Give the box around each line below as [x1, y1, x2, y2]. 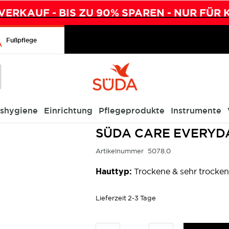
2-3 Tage [128, 194, 156, 202]
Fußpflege [6, 36, 37, 44]
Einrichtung [44, 105, 93, 116]
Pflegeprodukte [99, 105, 165, 116]
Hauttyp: [96, 166, 132, 177]
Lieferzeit [96, 194, 126, 202]
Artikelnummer [96, 147, 144, 155]
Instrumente [171, 105, 221, 116]
